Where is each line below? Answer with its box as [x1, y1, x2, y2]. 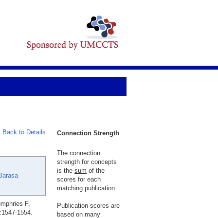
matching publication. [57, 184, 117, 192]
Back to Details [2, 128, 46, 136]
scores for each [57, 176, 101, 183]
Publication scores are [57, 202, 120, 209]
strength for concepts [57, 158, 117, 165]
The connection [57, 149, 100, 157]
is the [57, 167, 74, 174]
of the [87, 167, 105, 174]
